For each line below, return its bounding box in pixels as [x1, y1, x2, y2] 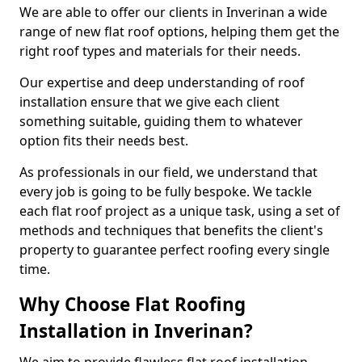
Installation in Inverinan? [19, 318, 253, 343]
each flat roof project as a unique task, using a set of [19, 202, 340, 220]
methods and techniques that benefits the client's [19, 221, 323, 239]
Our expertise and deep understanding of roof [19, 74, 305, 91]
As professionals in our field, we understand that [19, 163, 318, 181]
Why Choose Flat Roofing [19, 292, 246, 317]
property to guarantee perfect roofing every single [19, 241, 330, 259]
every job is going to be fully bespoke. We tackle [19, 183, 312, 200]
